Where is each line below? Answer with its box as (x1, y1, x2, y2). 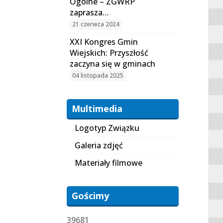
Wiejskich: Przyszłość (70, 47, 149, 58)
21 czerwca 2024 (72, 20, 120, 28)
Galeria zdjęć (75, 140, 123, 151)
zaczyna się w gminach (70, 58, 156, 69)
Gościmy (72, 190, 110, 202)
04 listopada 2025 (72, 71, 124, 80)
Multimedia (72, 103, 123, 114)
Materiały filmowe (75, 157, 143, 168)
